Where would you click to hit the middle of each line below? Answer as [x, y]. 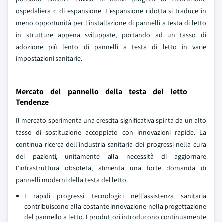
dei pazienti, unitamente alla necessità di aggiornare [111, 156]
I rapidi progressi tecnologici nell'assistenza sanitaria [115, 196]
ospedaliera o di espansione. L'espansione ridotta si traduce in [111, 11]
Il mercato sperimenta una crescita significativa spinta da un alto [111, 120]
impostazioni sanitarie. [49, 58]
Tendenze [32, 102]
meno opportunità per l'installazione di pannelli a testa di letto [111, 23]
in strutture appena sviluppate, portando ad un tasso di [111, 35]
